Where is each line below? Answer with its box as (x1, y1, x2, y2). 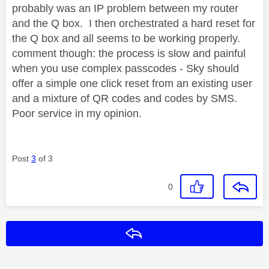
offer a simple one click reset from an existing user (12, 77, 252, 89)
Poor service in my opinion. (12, 107, 142, 119)
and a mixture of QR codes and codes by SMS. (12, 92, 237, 104)
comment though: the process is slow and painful (12, 47, 246, 59)
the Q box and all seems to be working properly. (12, 32, 240, 44)
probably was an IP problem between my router (12, 2, 238, 14)
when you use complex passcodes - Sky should (12, 62, 239, 74)
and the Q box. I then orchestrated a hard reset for (12, 17, 255, 29)
